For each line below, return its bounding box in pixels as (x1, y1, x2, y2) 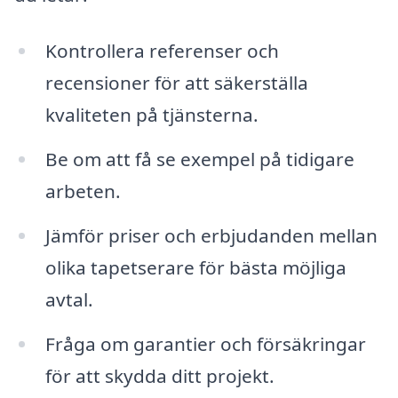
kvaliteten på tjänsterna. (44, 102, 259, 128)
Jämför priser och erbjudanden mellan (44, 223, 378, 249)
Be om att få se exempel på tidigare (44, 147, 354, 172)
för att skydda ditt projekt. (44, 362, 275, 388)
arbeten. (44, 179, 121, 204)
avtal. (44, 287, 93, 313)
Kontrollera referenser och (44, 38, 279, 64)
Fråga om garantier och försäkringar (44, 330, 366, 356)
